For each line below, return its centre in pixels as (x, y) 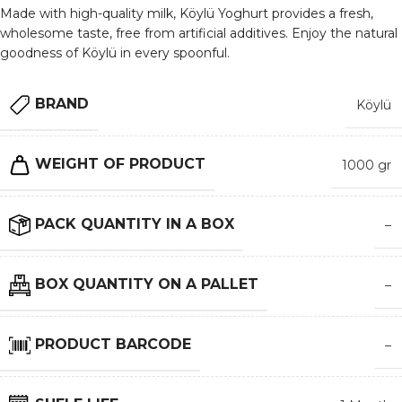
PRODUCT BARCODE (113, 345)
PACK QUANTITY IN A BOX (135, 224)
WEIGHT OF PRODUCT (120, 164)
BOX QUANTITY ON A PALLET (147, 284)
